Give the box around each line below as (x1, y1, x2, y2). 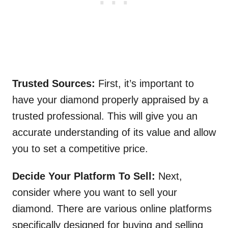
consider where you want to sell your (12, 187, 177, 198)
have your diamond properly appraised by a (12, 94, 208, 106)
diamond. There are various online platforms (12, 203, 212, 215)
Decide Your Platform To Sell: (12, 170, 158, 182)
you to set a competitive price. (12, 143, 148, 155)
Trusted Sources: (12, 78, 98, 90)
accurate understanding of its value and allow (12, 127, 216, 138)
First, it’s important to (98, 78, 194, 90)
